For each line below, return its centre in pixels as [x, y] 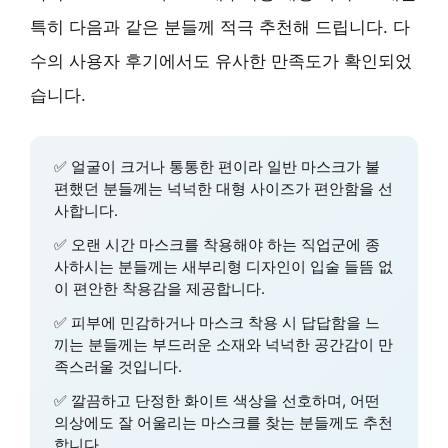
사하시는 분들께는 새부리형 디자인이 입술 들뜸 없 [223, 266]
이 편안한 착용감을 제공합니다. [159, 288]
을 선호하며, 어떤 [321, 400]
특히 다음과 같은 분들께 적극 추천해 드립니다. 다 [220, 26]
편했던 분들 [93, 188]
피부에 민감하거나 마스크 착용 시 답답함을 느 [225, 322]
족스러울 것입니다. [118, 366]
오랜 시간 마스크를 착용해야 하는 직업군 [208, 244]
